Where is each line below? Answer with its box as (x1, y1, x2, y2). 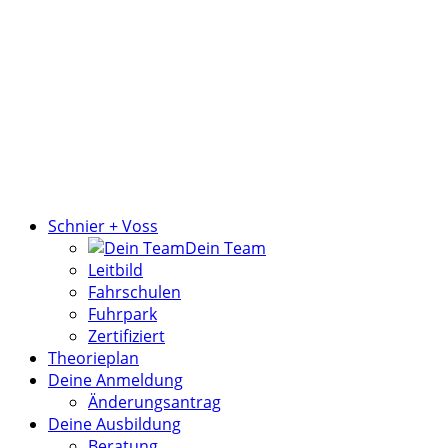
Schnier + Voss (48, 214, 158, 237)
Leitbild (88, 258, 143, 281)
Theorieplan (48, 346, 139, 369)
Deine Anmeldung (48, 368, 183, 391)
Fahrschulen (88, 280, 181, 303)
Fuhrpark (88, 302, 157, 325)
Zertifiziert (88, 324, 165, 347)
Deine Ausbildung (48, 412, 181, 435)
